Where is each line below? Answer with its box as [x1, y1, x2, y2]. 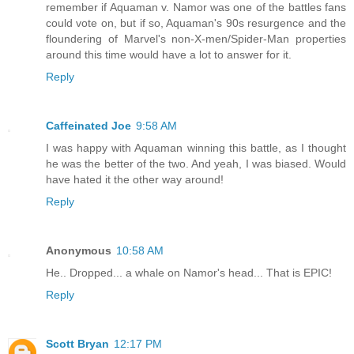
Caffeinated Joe [46, 119, 131, 133]
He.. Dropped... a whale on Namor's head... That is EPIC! [46, 266, 332, 280]
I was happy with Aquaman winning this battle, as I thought [46, 141, 346, 155]
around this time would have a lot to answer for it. [46, 48, 292, 62]
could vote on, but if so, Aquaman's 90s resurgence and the [46, 17, 346, 30]
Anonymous [46, 244, 111, 258]
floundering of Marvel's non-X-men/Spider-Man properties [46, 32, 346, 46]
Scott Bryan [46, 337, 109, 351]
